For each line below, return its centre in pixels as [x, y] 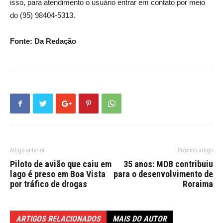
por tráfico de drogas [49, 184]
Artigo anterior [27, 151]
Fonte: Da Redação [43, 41]
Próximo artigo [195, 151]
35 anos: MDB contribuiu [168, 164]
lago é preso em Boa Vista [58, 174]
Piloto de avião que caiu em [61, 164]
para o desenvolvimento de [163, 174]
